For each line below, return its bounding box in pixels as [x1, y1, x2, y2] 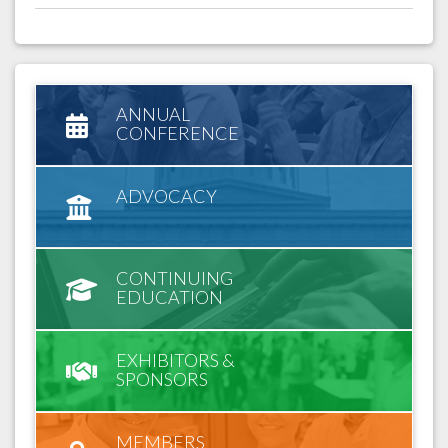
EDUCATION [116, 286, 223, 309]
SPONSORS [116, 368, 208, 391]
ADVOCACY [116, 185, 217, 208]
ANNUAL [116, 103, 190, 126]
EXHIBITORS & [116, 349, 235, 372]
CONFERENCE [116, 122, 239, 145]
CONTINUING [116, 267, 233, 290]
